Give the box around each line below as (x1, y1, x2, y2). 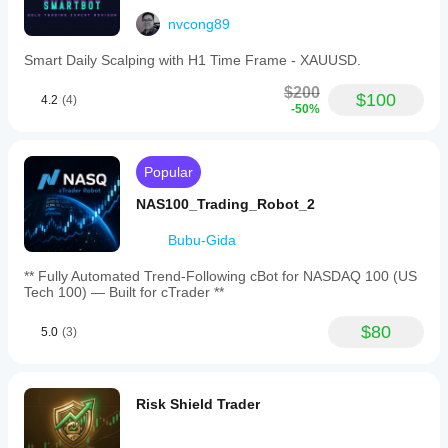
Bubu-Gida (168, 232, 236, 248)
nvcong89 (168, 16, 230, 32)
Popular (144, 164, 193, 180)
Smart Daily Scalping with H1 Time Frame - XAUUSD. (24, 52, 361, 68)
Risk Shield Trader (136, 396, 260, 412)
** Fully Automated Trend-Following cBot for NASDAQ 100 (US (24, 268, 417, 284)
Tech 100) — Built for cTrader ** (24, 284, 224, 300)
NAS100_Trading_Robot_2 (136, 196, 315, 212)
